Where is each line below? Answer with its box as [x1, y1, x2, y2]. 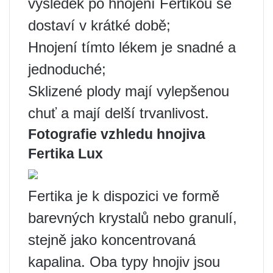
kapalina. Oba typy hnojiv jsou [28, 253, 220, 271]
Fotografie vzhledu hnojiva [28, 126, 205, 143]
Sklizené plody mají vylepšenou [28, 83, 229, 100]
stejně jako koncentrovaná [28, 232, 196, 249]
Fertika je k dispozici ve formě [28, 188, 219, 205]
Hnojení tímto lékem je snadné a [28, 39, 236, 56]
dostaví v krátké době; [28, 17, 171, 34]
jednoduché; [28, 61, 106, 78]
